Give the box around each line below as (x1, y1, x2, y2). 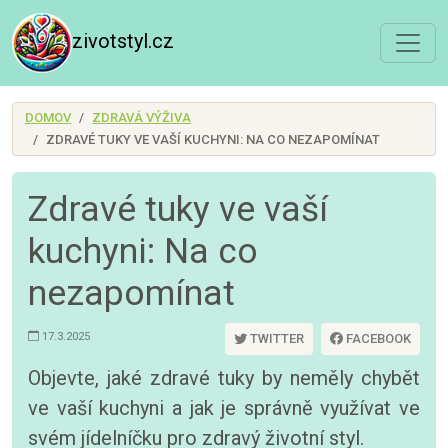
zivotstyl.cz (72, 29, 175, 54)
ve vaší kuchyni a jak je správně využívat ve (28, 396, 420, 420)
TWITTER (247, 331, 304, 346)
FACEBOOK (343, 331, 411, 346)
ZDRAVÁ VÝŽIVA (92, 110, 191, 125)
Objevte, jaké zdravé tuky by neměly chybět (28, 366, 420, 390)
